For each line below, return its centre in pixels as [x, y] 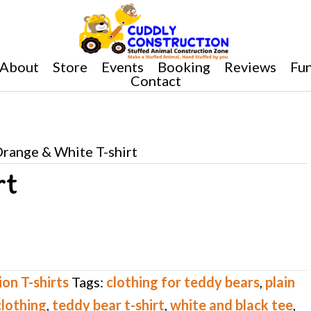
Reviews [250, 66]
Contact [155, 80]
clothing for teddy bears [183, 281]
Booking [184, 66]
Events [123, 66]
